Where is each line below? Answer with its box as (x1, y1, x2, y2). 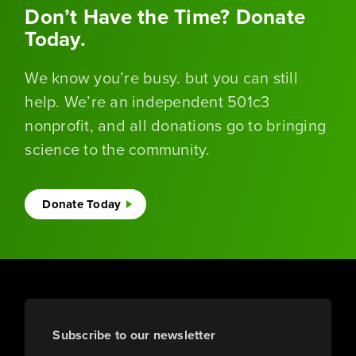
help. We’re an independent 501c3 (25, 89, 270, 113)
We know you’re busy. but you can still (25, 65, 298, 89)
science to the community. (25, 137, 211, 161)
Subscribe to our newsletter (52, 325, 216, 344)
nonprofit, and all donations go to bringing (25, 113, 327, 137)
